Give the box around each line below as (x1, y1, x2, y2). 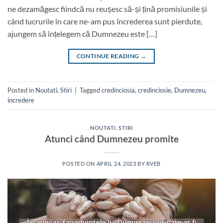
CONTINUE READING (76, 52, 140, 60)
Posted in (7, 86, 35, 94)
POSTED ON (62, 160, 97, 167)
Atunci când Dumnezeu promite (44, 133, 179, 145)
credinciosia (102, 86, 135, 94)
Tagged (80, 86, 102, 94)
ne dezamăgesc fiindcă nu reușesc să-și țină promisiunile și (7, 3, 207, 13)
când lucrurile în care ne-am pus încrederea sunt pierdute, (7, 16, 202, 26)
